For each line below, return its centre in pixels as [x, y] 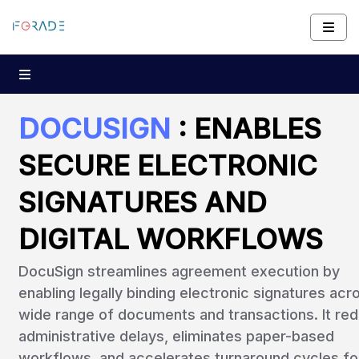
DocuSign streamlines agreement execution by [179, 271]
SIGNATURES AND [143, 202]
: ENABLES [250, 128]
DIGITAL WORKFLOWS [171, 239]
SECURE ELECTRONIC [168, 165]
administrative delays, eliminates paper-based [176, 336]
